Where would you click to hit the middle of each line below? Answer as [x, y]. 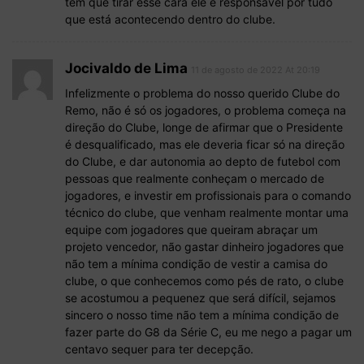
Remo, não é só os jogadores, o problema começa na [206, 110]
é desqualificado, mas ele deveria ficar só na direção [205, 144]
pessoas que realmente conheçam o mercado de [195, 178]
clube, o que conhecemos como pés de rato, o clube [204, 280]
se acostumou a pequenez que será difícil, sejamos [200, 297]
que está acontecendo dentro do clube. [170, 19]
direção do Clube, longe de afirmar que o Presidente [204, 127]
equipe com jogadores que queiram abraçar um [191, 229]
